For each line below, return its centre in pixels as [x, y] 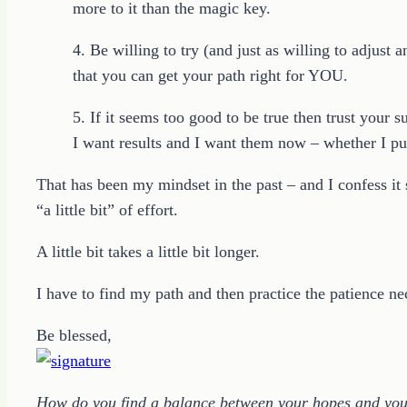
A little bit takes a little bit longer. [148, 251]
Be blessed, [74, 335]
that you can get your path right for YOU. [210, 75]
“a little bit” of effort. [107, 209]
